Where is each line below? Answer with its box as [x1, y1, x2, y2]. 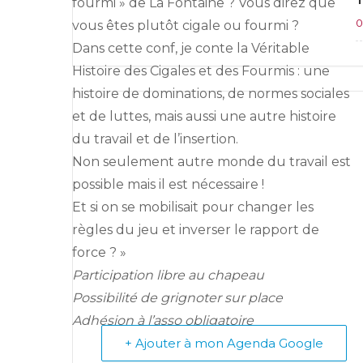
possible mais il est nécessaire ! [72, 176, 264, 192]
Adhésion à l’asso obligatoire [72, 312, 254, 328]
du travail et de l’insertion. [72, 130, 238, 147]
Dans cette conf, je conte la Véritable [72, 40, 310, 56]
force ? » [72, 244, 126, 260]
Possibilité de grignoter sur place [72, 289, 283, 305]
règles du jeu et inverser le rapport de [72, 221, 319, 237]
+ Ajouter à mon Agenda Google [125, 335, 323, 351]
